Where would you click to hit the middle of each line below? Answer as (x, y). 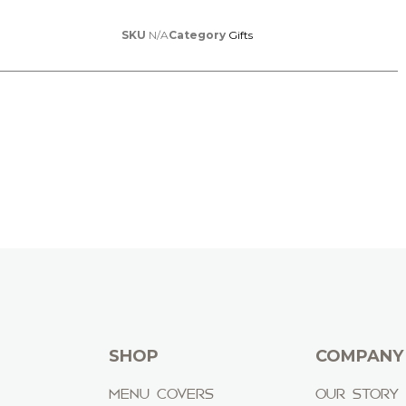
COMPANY (359, 357)
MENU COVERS (161, 394)
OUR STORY (357, 394)
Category (197, 35)
